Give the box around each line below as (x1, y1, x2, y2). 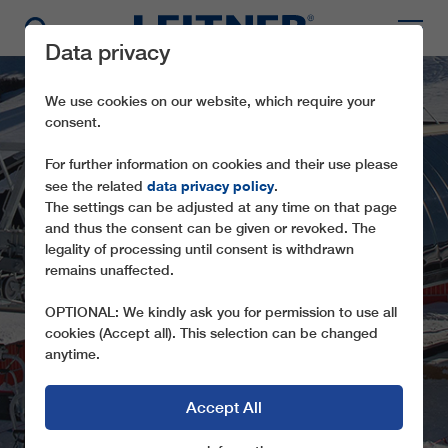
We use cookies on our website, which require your (45, 93, 375, 109)
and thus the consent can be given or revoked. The (45, 220, 376, 236)
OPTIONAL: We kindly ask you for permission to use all (45, 304, 397, 320)
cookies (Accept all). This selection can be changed (45, 325, 378, 341)
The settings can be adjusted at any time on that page (45, 199, 397, 215)
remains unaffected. (45, 262, 174, 278)
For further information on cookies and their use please (45, 156, 398, 172)
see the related (45, 178, 147, 194)
